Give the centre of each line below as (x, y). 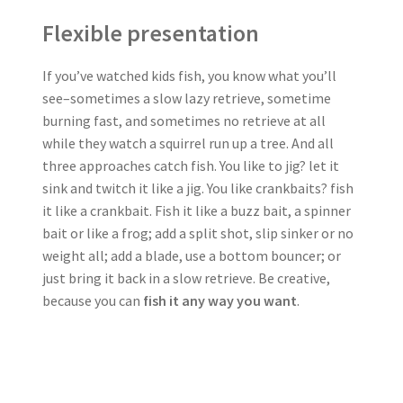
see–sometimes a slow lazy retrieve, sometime (186, 98)
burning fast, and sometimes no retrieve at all (184, 120)
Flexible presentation (150, 33)
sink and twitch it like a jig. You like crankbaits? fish (197, 188)
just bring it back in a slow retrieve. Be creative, (186, 278)
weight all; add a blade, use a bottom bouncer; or (191, 255)
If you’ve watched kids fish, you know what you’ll (189, 75)
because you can (92, 300)
